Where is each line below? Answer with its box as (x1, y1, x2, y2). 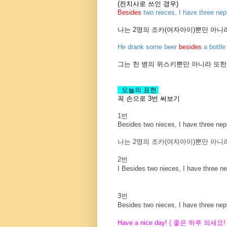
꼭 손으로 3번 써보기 (118, 95, 180, 103)
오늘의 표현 (118, 86, 159, 94)
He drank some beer (118, 43, 179, 51)
